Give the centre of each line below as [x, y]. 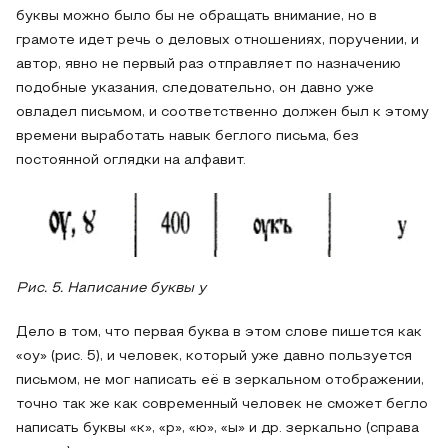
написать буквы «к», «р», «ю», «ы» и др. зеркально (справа [217, 428]
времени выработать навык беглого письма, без [187, 136]
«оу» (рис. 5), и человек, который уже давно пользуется [214, 356]
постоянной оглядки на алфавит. [131, 160]
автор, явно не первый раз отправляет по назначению [208, 64]
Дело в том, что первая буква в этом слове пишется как [219, 332]
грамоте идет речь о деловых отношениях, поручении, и [217, 40]
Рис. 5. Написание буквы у [111, 288]
